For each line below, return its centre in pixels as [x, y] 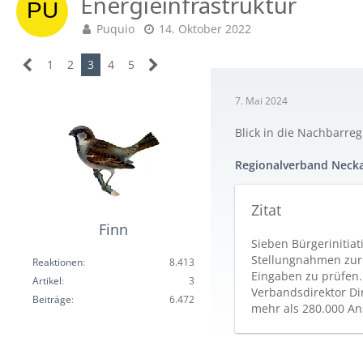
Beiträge [52, 299]
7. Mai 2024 [261, 100]
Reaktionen [58, 262]
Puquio [115, 29]
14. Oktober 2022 [205, 29]
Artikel [47, 281]
